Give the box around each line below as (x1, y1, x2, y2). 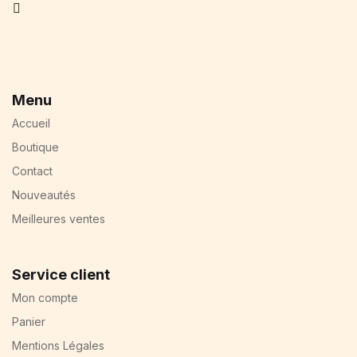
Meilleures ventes (12, 211, 105, 226)
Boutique (12, 139, 59, 154)
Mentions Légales (12, 338, 104, 352)
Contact (12, 163, 53, 178)
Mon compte (12, 290, 78, 304)
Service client (12, 265, 110, 283)
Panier (12, 314, 45, 328)
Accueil (12, 116, 50, 130)
